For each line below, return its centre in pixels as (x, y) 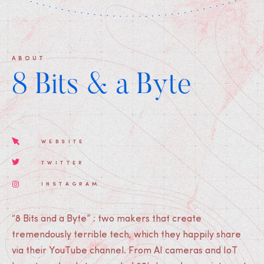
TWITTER (63, 162)
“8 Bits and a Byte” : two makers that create (107, 219)
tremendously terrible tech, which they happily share (126, 235)
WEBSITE (63, 141)
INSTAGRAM (71, 183)
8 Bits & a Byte (102, 86)
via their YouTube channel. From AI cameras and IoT (125, 251)
